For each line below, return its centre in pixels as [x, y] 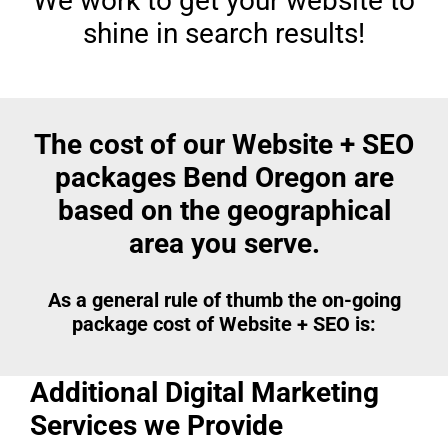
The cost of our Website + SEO [224, 145]
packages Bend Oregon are [224, 178]
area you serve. [224, 244]
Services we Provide [156, 426]
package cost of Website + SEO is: [224, 324]
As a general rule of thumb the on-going [224, 300]
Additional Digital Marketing [204, 393]
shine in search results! [224, 34]
